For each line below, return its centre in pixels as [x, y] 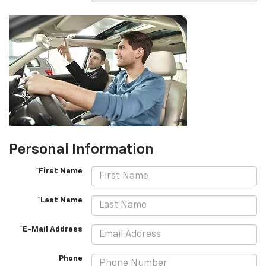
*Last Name [60, 201]
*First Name [59, 172]
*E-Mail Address [51, 230]
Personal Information [81, 150]
